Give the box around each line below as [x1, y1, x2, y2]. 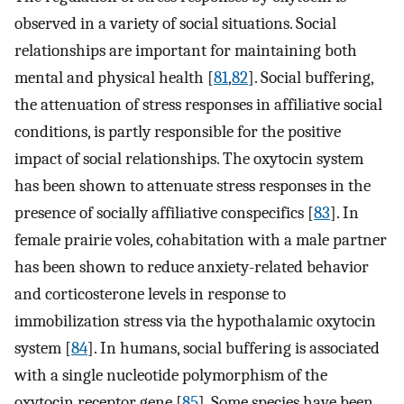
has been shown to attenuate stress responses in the [14, 176, 371, 197]
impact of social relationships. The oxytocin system [14, 149, 363, 170]
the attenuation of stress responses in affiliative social [14, 95, 382, 115]
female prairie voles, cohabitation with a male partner [14, 230, 387, 251]
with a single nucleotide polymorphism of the [14, 365, 327, 386]
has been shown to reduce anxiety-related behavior [14, 257, 369, 278]
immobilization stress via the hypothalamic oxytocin [14, 311, 376, 332]
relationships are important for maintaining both [14, 41, 357, 61]
